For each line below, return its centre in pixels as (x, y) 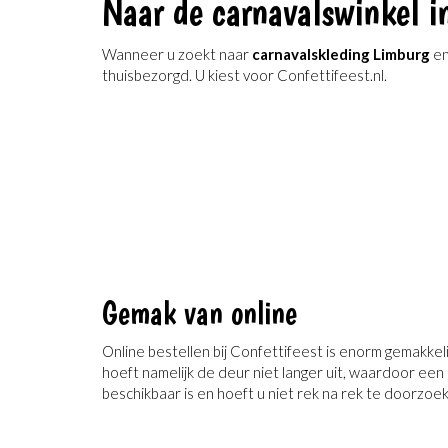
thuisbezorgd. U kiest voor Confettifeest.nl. (244, 74)
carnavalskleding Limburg (341, 53)
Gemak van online (199, 312)
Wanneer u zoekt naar (177, 53)
